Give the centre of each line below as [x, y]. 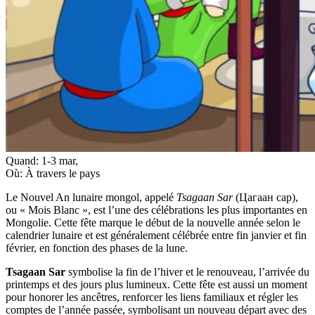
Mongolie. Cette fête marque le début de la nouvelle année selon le [153, 222]
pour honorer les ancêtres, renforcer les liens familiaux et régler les [152, 297]
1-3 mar [58, 160]
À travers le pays [63, 173]
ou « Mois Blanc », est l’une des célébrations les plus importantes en [156, 210]
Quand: [24, 160]
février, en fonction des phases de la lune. [97, 247]
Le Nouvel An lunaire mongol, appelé [91, 197]
